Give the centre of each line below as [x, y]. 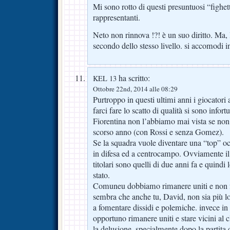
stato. [101, 175]
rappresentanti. [117, 18]
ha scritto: [133, 78]
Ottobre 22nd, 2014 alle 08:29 [135, 89]
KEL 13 [105, 79]
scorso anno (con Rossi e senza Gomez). [158, 132]
